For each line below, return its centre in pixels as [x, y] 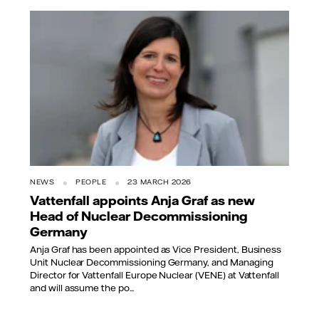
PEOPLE [91, 182]
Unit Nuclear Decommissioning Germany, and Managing [152, 262]
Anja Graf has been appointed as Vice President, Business [156, 249]
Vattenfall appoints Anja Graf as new [142, 200]
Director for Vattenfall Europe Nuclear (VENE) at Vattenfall [155, 274]
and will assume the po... [82, 287]
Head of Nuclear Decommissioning [139, 216]
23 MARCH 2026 [159, 182]
